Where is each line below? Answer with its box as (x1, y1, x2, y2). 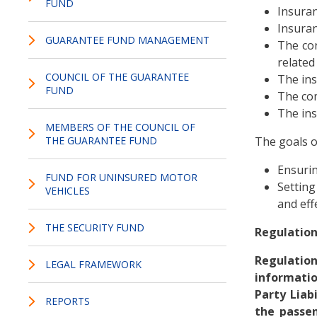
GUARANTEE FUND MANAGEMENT (45, 33, 210, 47)
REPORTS (45, 294, 91, 308)
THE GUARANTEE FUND (45, 133, 158, 147)
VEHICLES (45, 183, 91, 197)
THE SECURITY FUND (45, 220, 145, 234)
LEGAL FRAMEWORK (45, 257, 142, 271)
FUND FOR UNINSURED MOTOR (45, 170, 198, 184)
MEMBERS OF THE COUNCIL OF (45, 120, 196, 134)
